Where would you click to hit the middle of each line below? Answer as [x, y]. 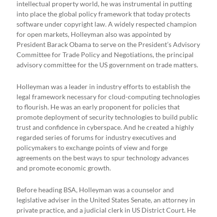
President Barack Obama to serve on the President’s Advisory [108, 44]
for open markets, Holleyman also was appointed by [94, 34]
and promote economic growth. [64, 168]
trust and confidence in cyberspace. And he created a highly [105, 127]
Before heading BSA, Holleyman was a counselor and [95, 190]
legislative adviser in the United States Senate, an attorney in [106, 200]
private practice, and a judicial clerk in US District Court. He [106, 210]
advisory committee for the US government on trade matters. [108, 65]
